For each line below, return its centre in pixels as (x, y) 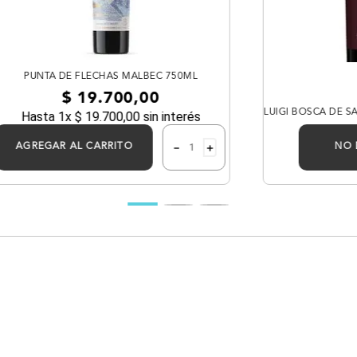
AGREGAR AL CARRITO (74, 146)
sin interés (170, 116)
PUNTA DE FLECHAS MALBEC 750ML (110, 76)
